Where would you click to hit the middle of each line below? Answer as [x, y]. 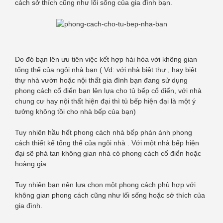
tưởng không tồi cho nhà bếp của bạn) [75, 111]
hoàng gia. [32, 164]
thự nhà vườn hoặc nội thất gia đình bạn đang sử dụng [101, 80]
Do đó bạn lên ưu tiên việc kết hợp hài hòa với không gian [106, 59]
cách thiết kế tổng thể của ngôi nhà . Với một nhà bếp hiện [107, 143]
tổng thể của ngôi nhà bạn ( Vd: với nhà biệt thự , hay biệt [106, 69]
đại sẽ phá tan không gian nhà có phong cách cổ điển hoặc [108, 153]
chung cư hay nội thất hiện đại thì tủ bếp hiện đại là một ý [105, 101]
